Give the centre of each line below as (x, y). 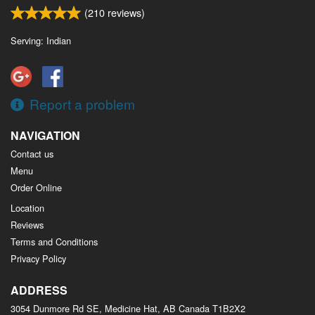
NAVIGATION (45, 136)
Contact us (32, 154)
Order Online (36, 188)
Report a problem (82, 104)
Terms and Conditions (54, 242)
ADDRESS (39, 290)
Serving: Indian (41, 40)
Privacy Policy (38, 259)
